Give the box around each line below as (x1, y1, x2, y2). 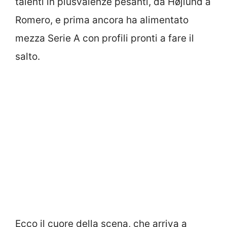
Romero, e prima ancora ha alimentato (15, 14, 188, 26)
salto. (15, 51, 40, 63)
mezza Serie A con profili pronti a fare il (15, 32, 194, 45)
